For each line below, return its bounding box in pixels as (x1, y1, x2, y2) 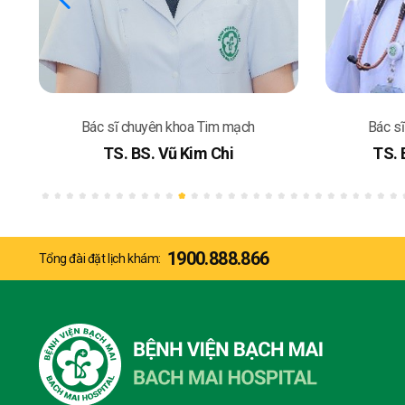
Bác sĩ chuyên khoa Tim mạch (80, 118, 256, 136)
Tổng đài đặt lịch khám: (38, 251, 161, 267)
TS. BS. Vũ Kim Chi (102, 143, 234, 163)
